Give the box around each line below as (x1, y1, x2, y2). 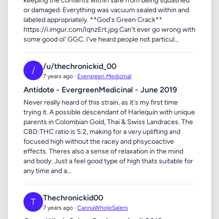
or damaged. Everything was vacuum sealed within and (23, 6, 189, 14)
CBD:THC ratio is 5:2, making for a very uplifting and (23, 128, 180, 136)
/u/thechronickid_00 (43, 62, 116, 71)
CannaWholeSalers (77, 204, 128, 211)
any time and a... (23, 167, 71, 175)
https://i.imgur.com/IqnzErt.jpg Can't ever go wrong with (23, 25, 196, 34)
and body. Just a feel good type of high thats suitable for (23, 157, 193, 165)
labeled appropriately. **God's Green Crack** (23, 16, 162, 24)
